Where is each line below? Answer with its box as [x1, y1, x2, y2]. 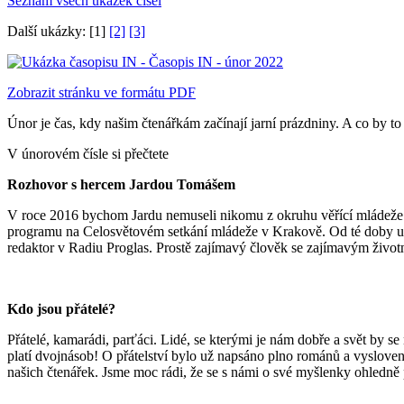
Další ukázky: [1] [7, 23, 109, 39]
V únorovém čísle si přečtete [7, 145, 169, 161]
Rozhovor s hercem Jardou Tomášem [7, 176, 235, 192]
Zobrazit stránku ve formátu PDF [7, 84, 196, 100]
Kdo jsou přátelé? [7, 300, 115, 317]
